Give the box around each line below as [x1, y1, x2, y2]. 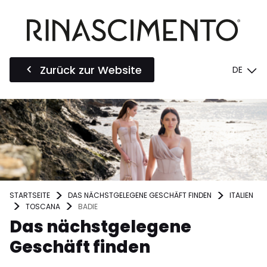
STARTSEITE [10, 190, 50, 201]
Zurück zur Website [40, 62, 142, 77]
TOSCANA [26, 201, 60, 212]
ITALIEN [229, 190, 253, 201]
